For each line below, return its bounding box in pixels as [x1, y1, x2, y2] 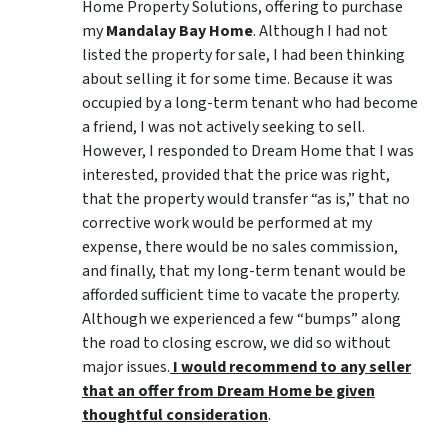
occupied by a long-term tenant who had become [82, 92, 418, 115]
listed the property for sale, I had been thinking [82, 44, 405, 67]
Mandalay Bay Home [106, 20, 253, 43]
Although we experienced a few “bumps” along [82, 308, 401, 331]
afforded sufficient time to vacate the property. [82, 284, 400, 307]
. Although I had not [253, 20, 388, 43]
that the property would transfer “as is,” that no [82, 188, 410, 211]
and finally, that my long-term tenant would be [82, 260, 406, 283]
